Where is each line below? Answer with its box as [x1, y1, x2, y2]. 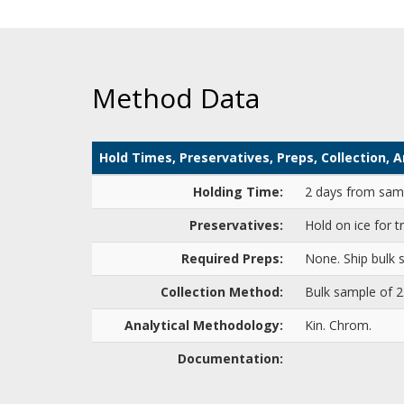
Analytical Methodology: [124, 317, 290, 334]
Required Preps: [181, 250, 290, 267]
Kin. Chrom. [305, 317, 372, 334]
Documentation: [178, 350, 290, 367]
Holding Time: [193, 183, 290, 200]
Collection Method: [161, 283, 290, 300]
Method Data [92, 79, 260, 116]
